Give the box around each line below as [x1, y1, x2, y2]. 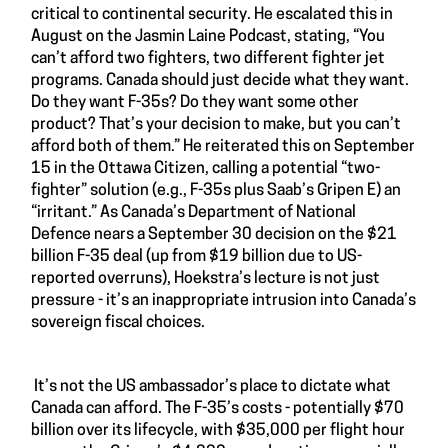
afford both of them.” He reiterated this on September [31, 138, 415, 155]
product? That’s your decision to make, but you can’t [31, 116, 401, 133]
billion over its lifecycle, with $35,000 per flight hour [31, 422, 405, 439]
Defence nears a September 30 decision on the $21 [31, 226, 397, 243]
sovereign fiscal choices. [31, 314, 205, 331]
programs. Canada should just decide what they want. [31, 72, 409, 89]
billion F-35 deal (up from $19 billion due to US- [31, 248, 362, 265]
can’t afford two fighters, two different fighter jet [31, 50, 385, 67]
